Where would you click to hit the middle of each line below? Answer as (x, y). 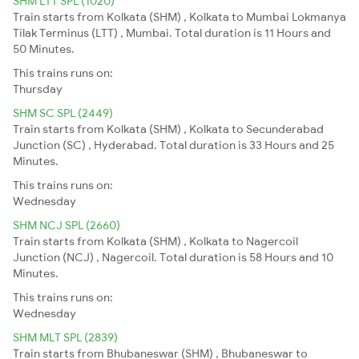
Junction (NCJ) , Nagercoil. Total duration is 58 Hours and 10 (173, 257)
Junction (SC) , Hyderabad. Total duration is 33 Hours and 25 (173, 145)
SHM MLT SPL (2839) (65, 337)
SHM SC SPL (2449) (63, 113)
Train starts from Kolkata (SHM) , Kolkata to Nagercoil (155, 241)
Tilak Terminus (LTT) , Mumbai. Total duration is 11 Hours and (172, 32)
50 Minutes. (44, 48)
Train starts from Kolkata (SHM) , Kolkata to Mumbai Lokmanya (179, 16)
